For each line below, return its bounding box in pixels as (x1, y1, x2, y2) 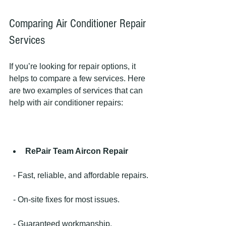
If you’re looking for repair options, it (9, 62, 138, 71)
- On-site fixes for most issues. (13, 195, 120, 204)
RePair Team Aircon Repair (25, 146, 128, 155)
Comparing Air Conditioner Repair (9, 16, 149, 30)
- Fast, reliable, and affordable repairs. (13, 171, 148, 180)
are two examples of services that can (9, 86, 145, 95)
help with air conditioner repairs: (9, 98, 123, 107)
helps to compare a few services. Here (9, 74, 147, 83)
